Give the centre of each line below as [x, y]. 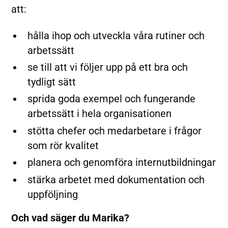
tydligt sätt [51, 82]
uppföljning [52, 194]
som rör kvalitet [63, 146]
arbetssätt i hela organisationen [99, 114]
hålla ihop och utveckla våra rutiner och [116, 36]
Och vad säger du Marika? [70, 218]
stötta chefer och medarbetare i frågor [114, 131]
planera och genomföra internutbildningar [121, 163]
